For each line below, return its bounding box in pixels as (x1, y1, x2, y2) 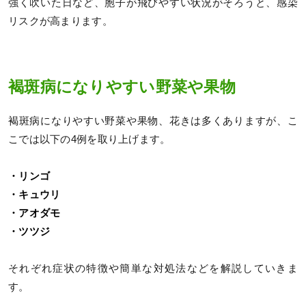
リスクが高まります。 (8, 16, 113, 27)
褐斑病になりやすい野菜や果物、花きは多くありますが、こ (8, 115, 298, 127)
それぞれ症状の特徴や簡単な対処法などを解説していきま (8, 263, 298, 275)
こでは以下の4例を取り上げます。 (8, 134, 171, 145)
